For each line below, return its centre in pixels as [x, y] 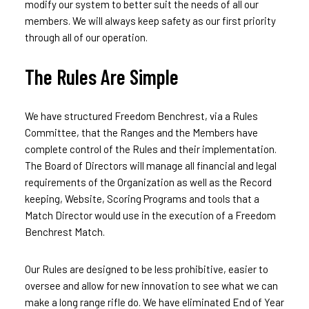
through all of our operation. [86, 37]
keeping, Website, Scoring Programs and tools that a [142, 198]
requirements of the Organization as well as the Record [148, 182]
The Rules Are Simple [101, 76]
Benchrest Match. [64, 231]
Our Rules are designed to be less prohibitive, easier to [146, 269]
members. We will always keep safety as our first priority [150, 20]
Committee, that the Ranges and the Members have [141, 132]
